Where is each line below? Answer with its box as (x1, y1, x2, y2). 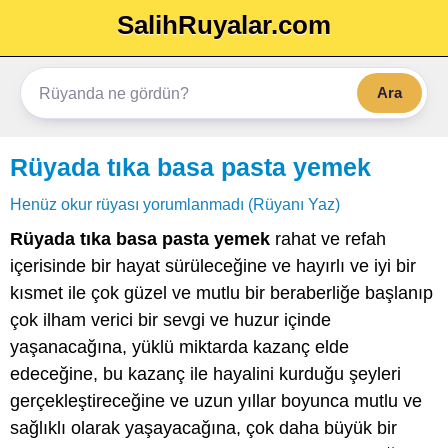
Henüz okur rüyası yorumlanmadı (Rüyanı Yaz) (10, 195, 340, 213)
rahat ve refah (270, 229, 386, 249)
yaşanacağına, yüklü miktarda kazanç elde (10, 337, 349, 357)
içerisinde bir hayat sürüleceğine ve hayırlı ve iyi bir (10, 256, 416, 276)
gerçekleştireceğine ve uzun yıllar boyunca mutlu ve (10, 391, 422, 411)
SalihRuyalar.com (117, 10, 331, 40)
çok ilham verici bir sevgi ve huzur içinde (10, 310, 331, 330)
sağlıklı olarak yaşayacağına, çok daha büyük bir (10, 418, 397, 438)
